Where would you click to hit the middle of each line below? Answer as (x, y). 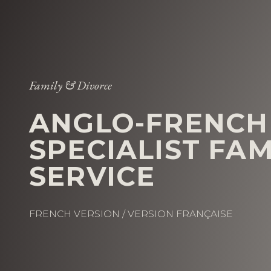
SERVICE (92, 176)
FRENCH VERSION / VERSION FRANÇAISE (131, 214)
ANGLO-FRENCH (149, 123)
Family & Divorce (70, 85)
